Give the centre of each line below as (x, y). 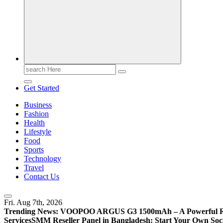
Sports (34, 149)
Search (34, 68)
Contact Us (42, 176)
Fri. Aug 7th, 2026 (33, 202)
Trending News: (31, 211)
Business (38, 105)
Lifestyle (38, 131)
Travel (34, 167)
